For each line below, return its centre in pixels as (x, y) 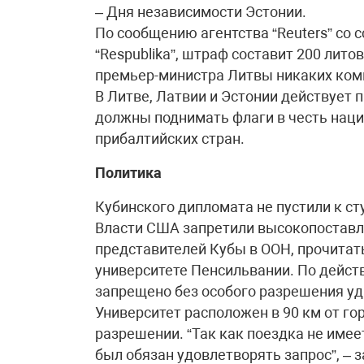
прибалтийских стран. (170, 139)
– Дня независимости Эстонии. (201, 12)
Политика (128, 173)
